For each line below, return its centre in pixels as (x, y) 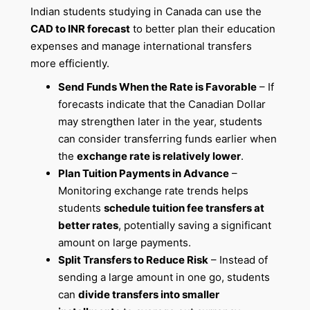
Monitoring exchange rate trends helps (153, 191)
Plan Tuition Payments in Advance (143, 174)
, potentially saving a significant (194, 226)
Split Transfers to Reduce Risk (133, 260)
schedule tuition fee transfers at (184, 208)
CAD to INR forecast (80, 29)
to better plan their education (202, 29)
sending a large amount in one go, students (164, 277)
